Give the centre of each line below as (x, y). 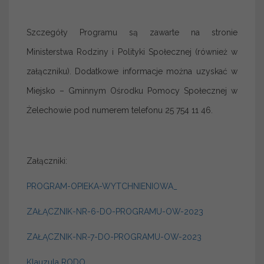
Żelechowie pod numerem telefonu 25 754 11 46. (120, 110)
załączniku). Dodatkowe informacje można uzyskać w (132, 71)
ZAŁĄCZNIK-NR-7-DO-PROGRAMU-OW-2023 (114, 237)
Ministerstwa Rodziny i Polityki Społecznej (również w (132, 52)
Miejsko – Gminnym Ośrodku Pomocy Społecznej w (132, 90)
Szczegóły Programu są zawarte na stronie (132, 32)
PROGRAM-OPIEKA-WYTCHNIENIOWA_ (102, 186)
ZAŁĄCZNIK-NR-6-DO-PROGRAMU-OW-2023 (115, 211)
